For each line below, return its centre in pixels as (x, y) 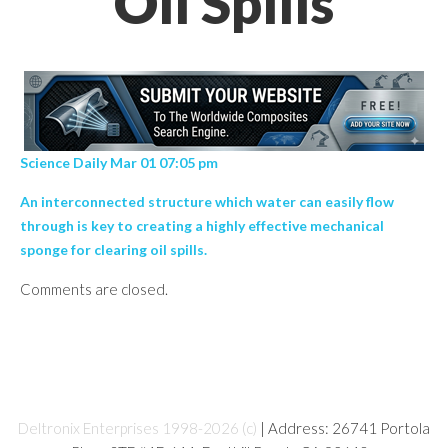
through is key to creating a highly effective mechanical (202, 225)
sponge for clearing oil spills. (113, 249)
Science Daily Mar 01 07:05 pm (120, 162)
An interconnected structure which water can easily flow (207, 201)
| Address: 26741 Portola (343, 428)
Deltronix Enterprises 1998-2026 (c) (137, 428)
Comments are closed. (94, 289)
